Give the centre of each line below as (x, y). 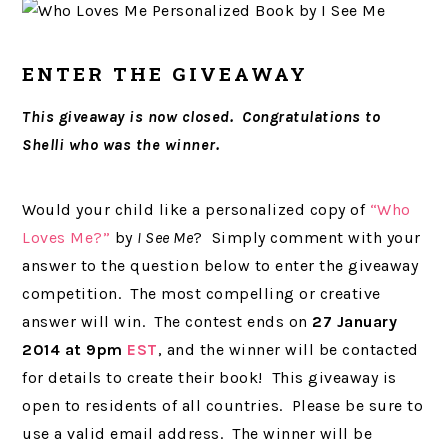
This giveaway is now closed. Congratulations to (201, 116)
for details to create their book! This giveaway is (209, 377)
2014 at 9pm (75, 349)
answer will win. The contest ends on (165, 321)
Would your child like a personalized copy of (196, 209)
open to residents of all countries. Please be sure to (223, 405)
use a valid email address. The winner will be (197, 433)
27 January (352, 321)
